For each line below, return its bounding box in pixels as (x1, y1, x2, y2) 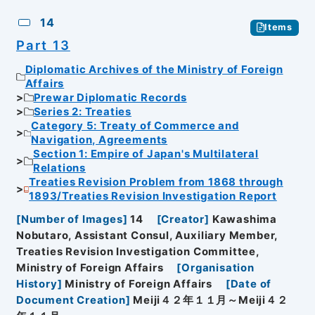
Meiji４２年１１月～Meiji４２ (133, 293, 288, 307)
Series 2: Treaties (33, 105, 132, 119)
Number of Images (20, 212, 123, 226)
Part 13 (15, 37, 70, 53)
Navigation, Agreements (31, 134, 168, 147)
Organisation (181, 261, 255, 274)
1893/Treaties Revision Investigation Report (29, 190, 277, 203)
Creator (161, 212, 205, 226)
